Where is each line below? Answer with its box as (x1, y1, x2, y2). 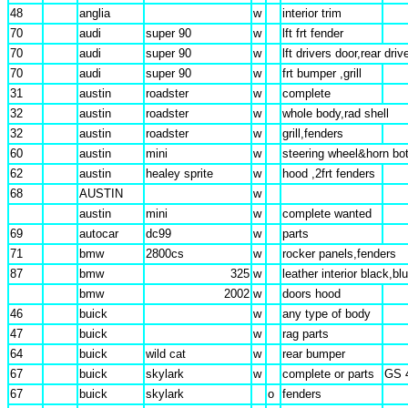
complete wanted (282, 207, 372, 220)
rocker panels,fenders (282, 247, 396, 260)
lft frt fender (282, 26, 343, 40)
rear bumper (282, 347, 345, 361)
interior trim (282, 6, 342, 20)
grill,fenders (282, 127, 343, 140)
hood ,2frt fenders (282, 167, 375, 180)
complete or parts (282, 367, 374, 381)
